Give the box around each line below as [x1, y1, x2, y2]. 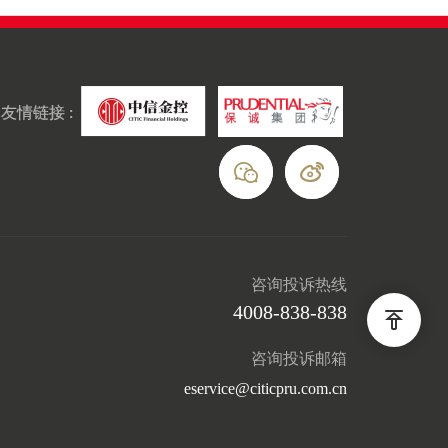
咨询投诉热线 [251, 276, 348, 294]
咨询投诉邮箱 [251, 350, 348, 368]
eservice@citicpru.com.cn [184, 380, 348, 398]
